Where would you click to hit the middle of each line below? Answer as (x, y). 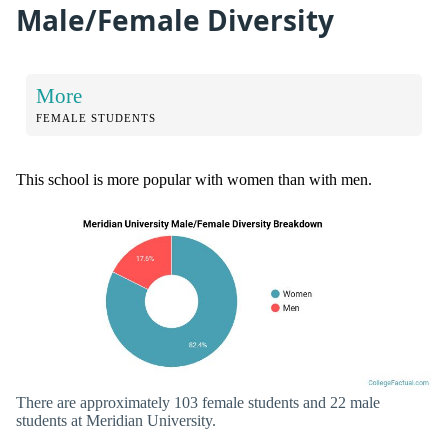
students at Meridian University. (116, 420)
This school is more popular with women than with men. (194, 180)
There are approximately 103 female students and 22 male (198, 402)
